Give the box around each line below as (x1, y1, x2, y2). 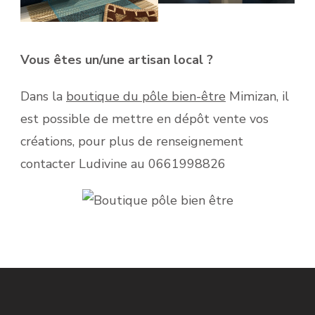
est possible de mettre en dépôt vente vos (20, 110, 269, 127)
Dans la (20, 87, 66, 105)
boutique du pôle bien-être (66, 87, 226, 105)
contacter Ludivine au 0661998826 (20, 155, 226, 172)
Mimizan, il (226, 87, 289, 105)
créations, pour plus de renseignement (20, 132, 243, 150)
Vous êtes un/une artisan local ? (20, 51, 213, 68)
